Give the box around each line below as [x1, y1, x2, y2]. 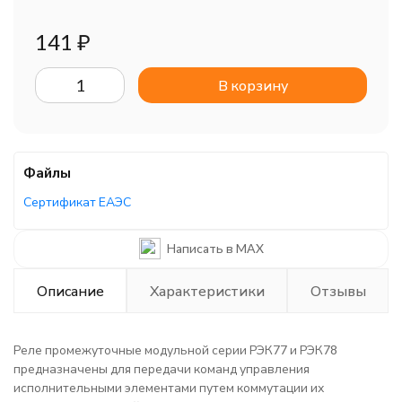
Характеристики [149, 282, 265, 299]
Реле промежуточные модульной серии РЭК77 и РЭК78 [13, 342, 337, 357]
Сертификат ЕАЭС [23, 194, 131, 209]
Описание [36, 282, 104, 299]
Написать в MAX [166, 240, 264, 256]
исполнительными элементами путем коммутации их [13, 380, 324, 395]
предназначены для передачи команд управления [13, 361, 310, 376]
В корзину [217, 76, 288, 93]
